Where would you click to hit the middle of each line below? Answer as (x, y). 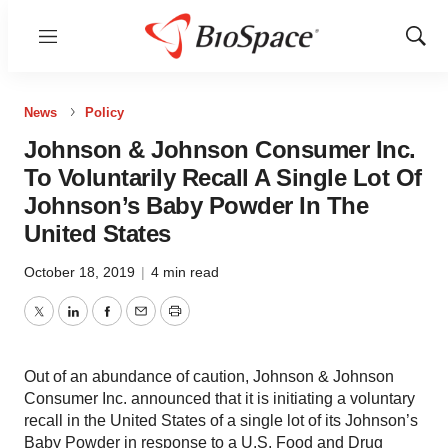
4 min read (185, 272)
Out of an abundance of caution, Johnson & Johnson (209, 376)
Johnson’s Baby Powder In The (196, 205)
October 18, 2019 (81, 272)
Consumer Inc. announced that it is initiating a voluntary (219, 398)
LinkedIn (102, 323)
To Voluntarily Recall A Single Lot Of (223, 177)
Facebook (141, 323)
